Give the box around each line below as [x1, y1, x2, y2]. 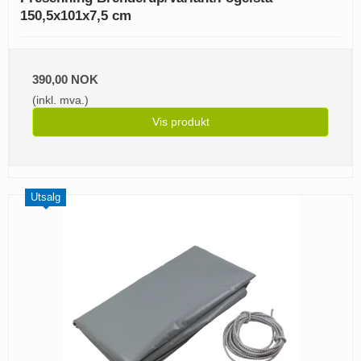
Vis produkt [151, 115, 210, 129]
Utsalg [31, 191, 60, 204]
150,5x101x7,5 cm [20, 8, 131, 24]
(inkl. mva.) [32, 93, 89, 107]
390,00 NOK [32, 73, 98, 87]
